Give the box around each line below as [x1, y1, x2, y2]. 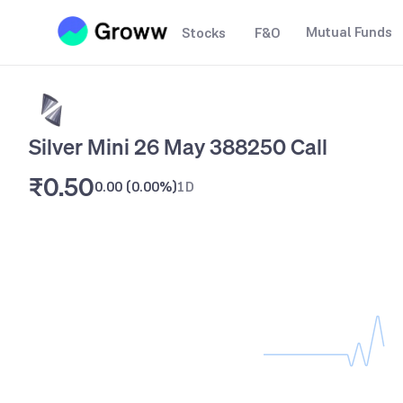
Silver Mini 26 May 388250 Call [29, 132, 327, 161]
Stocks [182, 23, 226, 42]
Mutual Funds [306, 22, 392, 41]
